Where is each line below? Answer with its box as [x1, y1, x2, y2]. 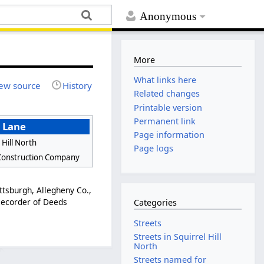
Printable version [134, 101, 203, 113]
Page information [134, 128, 205, 140]
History [62, 79, 93, 91]
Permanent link [134, 115, 196, 127]
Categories [134, 197, 177, 209]
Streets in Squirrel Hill [134, 231, 222, 243]
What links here [134, 74, 197, 86]
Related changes [134, 88, 200, 100]
